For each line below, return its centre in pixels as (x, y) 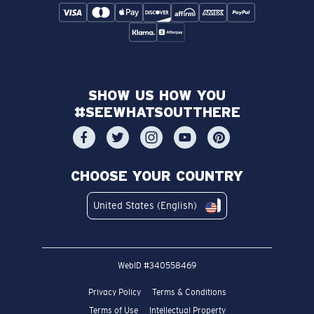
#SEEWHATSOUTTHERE (157, 112)
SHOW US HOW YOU (157, 95)
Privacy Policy (114, 292)
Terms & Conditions (189, 292)
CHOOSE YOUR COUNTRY (157, 176)
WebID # (134, 265)
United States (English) (145, 205)
